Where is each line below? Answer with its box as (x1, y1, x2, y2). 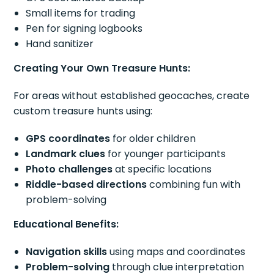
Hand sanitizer (26, 37, 94, 51)
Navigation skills (26, 245, 108, 259)
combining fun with (147, 177, 241, 192)
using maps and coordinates (107, 245, 246, 259)
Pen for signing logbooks (26, 21, 143, 36)
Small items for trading (26, 6, 136, 21)
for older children (110, 131, 196, 146)
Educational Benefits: (13, 217, 119, 232)
